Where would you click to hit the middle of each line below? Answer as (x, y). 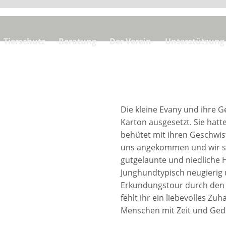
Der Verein (131, 41)
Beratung (77, 41)
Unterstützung (194, 41)
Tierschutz (24, 41)
